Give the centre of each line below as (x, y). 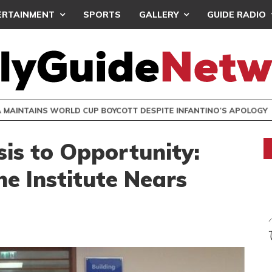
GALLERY (159, 15)
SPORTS (102, 15)
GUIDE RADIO (236, 15)
